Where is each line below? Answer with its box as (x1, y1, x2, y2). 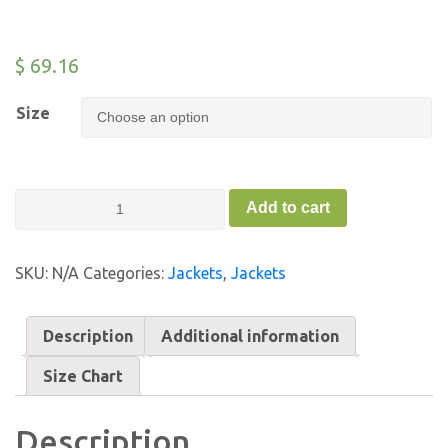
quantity (14, 300, 75, 318)
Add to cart (246, 198, 330, 216)
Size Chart (43, 367, 123, 385)
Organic (14, 212, 71, 230)
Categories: (83, 264, 168, 282)
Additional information (161, 327, 339, 345)
